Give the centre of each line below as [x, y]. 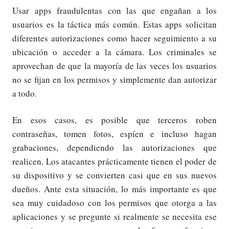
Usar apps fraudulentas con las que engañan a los [114, 10]
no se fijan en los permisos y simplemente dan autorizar [114, 79]
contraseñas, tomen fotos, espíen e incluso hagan [114, 134]
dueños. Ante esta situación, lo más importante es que [114, 189]
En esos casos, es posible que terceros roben [114, 120]
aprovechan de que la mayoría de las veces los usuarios [114, 65]
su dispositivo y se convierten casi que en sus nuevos [114, 175]
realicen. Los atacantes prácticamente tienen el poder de [114, 162]
